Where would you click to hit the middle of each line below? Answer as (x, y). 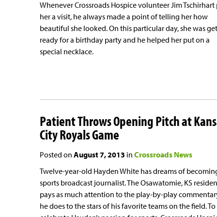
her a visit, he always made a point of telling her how (124, 16)
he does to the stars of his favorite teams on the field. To (128, 206)
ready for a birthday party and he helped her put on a (125, 39)
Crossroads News (163, 155)
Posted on (57, 155)
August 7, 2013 (99, 155)
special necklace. (67, 51)
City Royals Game (79, 135)
